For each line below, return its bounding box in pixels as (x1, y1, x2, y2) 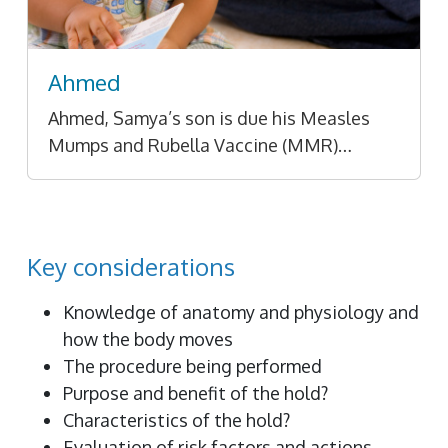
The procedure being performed (63, 354, 322, 377)
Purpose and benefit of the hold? (63, 381, 328, 404)
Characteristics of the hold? (63, 408, 290, 431)
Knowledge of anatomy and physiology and (63, 300, 419, 323)
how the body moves (63, 327, 233, 350)
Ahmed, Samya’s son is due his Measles (48, 106, 370, 129)
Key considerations (27, 250, 235, 282)
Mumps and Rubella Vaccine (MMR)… (48, 133, 352, 156)
